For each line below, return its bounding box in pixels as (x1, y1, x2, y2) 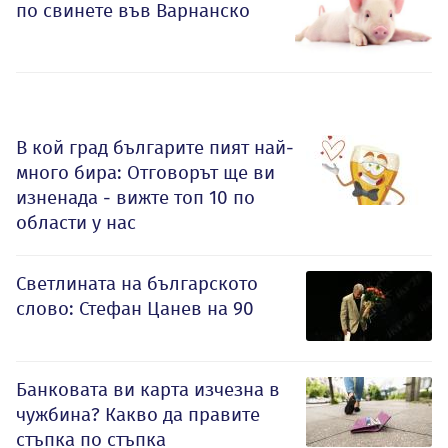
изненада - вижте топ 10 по (16, 185, 255, 209)
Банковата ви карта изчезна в (16, 377, 280, 401)
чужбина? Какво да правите (16, 402, 260, 426)
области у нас (16, 210, 136, 234)
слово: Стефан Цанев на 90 (16, 296, 254, 320)
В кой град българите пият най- (16, 135, 294, 159)
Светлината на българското (16, 271, 258, 295)
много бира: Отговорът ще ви (16, 160, 275, 184)
